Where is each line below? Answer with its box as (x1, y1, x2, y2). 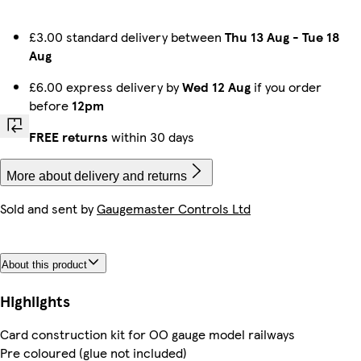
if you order (251, 77, 322, 96)
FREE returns (29, 127, 108, 146)
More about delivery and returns (6, 169, 187, 183)
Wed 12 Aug (182, 77, 251, 96)
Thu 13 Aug (225, 27, 289, 46)
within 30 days (108, 127, 194, 146)
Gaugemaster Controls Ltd (97, 199, 251, 218)
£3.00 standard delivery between (29, 27, 225, 46)
